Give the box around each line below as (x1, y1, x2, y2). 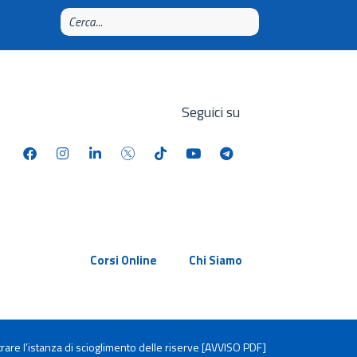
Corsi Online (89, 251, 157, 269)
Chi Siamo (188, 251, 242, 269)
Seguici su (181, 101, 240, 123)
